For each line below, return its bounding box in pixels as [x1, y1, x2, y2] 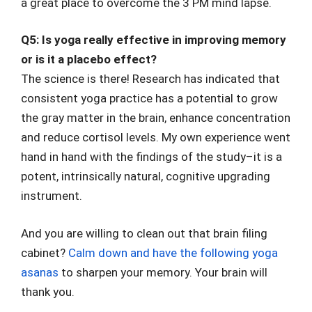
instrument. [21, 189, 82, 203]
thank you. [21, 284, 75, 299]
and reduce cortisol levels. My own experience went [21, 130, 290, 144]
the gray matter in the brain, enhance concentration [21, 111, 290, 125]
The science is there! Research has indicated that [21, 72, 280, 86]
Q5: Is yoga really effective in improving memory [21, 33, 286, 47]
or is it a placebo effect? [21, 52, 157, 66]
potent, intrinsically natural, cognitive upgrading [21, 169, 270, 183]
